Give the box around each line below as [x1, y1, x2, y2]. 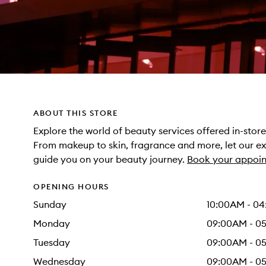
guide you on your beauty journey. [33, 153, 187, 165]
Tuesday [33, 236, 70, 248]
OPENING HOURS [33, 182, 109, 191]
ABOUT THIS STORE [33, 108, 118, 118]
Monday [33, 217, 70, 229]
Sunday [33, 198, 66, 210]
